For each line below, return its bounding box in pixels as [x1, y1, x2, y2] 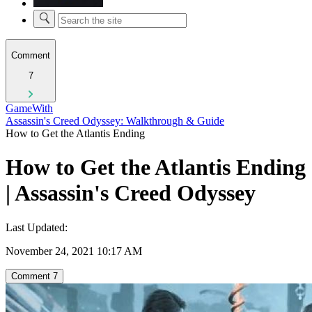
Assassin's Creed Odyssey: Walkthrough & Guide [6, 114, 224, 127]
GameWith [6, 102, 53, 114]
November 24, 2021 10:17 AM [6, 244, 142, 257]
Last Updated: [6, 221, 68, 233]
